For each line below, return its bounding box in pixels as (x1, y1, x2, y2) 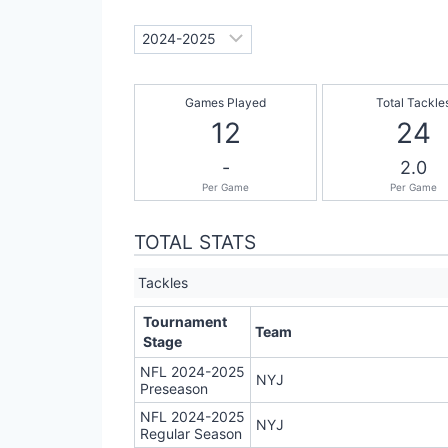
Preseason (140, 380, 208, 398)
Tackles (138, 274, 188, 292)
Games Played (185, 95, 266, 111)
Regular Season (140, 425, 242, 443)
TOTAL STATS (134, 230, 256, 255)
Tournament (143, 313, 227, 331)
